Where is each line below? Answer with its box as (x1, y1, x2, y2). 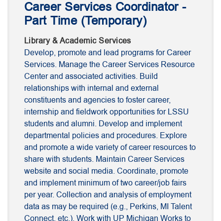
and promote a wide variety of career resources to (24, 142, 196, 153)
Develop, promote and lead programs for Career (24, 47, 191, 59)
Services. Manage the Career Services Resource (24, 59, 195, 71)
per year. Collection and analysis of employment (24, 189, 191, 201)
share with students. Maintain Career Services (24, 154, 184, 165)
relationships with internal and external (24, 83, 159, 94)
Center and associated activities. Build (24, 71, 158, 82)
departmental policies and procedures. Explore (24, 130, 187, 142)
